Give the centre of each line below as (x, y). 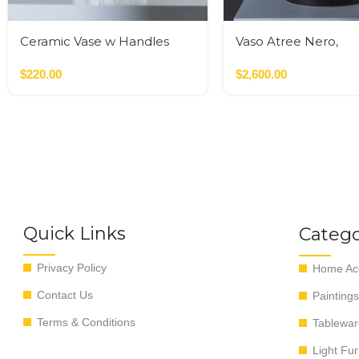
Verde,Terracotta (286, 58)
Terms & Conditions (86, 323)
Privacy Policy (72, 268)
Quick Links (75, 234)
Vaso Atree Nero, (286, 42)
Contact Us (65, 295)
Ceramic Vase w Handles (95, 42)
